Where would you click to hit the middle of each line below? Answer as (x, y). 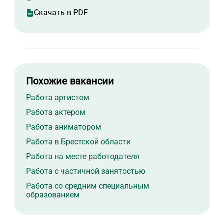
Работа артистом (58, 98)
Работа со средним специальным (88, 186)
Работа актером (56, 112)
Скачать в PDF (61, 13)
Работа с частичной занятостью (86, 171)
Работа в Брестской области (78, 142)
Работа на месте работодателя (83, 157)
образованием (53, 195)
